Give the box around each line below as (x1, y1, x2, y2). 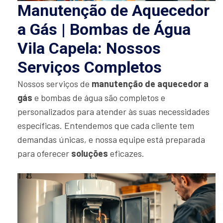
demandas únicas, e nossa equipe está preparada (17, 133, 205, 145)
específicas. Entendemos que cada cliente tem (17, 119, 194, 131)
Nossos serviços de (17, 78, 92, 89)
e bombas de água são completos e (32, 92, 165, 103)
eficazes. (108, 147, 144, 159)
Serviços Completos (17, 57, 162, 77)
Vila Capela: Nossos (17, 38, 161, 58)
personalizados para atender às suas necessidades (17, 106, 210, 117)
